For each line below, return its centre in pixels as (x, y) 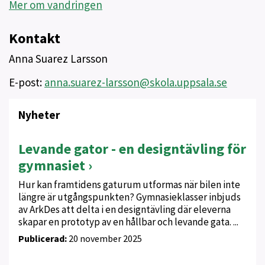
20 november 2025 (104, 239)
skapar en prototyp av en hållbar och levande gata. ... (128, 222)
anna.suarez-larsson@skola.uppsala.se (136, 83)
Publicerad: (43, 239)
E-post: (27, 83)
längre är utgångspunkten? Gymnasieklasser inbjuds (130, 197)
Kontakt (35, 38)
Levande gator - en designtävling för (132, 149)
